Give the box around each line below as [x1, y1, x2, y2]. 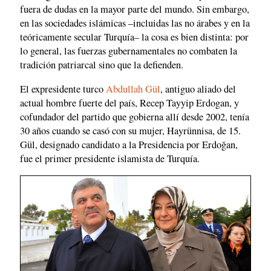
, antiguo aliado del [160, 82, 236, 96]
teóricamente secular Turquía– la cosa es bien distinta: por [20, 30, 249, 44]
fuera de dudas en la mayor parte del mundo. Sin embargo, [20, 2, 249, 16]
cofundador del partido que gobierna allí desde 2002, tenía [20, 109, 249, 123]
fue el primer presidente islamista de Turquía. [20, 151, 200, 165]
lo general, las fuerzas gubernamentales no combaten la [20, 44, 237, 58]
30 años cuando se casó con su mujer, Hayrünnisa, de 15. [20, 123, 241, 137]
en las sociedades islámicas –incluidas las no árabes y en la [20, 16, 250, 30]
